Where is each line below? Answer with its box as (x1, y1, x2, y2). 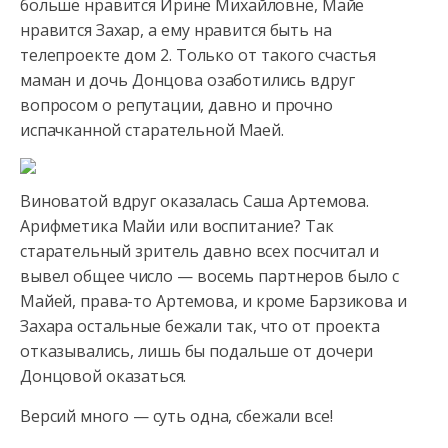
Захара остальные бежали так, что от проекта (20, 315, 381, 337)
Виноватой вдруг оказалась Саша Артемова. (20, 190, 369, 212)
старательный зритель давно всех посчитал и (20, 240, 379, 262)
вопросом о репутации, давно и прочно (20, 94, 333, 116)
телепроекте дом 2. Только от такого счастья (20, 44, 377, 66)
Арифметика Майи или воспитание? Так (20, 215, 334, 237)
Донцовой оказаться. (20, 365, 187, 387)
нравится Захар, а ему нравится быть (20, 19, 309, 41)
